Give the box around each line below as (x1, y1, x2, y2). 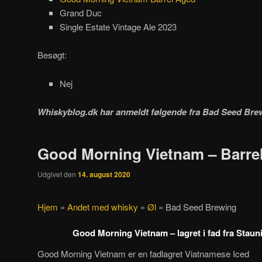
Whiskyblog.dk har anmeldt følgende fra (37, 105, 202, 119)
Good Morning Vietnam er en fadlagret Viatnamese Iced (37, 247, 249, 260)
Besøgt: (37, 49, 67, 61)
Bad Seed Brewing (166, 200, 236, 213)
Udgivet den (37, 169, 78, 180)
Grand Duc (59, 6, 102, 19)
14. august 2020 (78, 169, 130, 180)
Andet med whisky (67, 200, 138, 213)
